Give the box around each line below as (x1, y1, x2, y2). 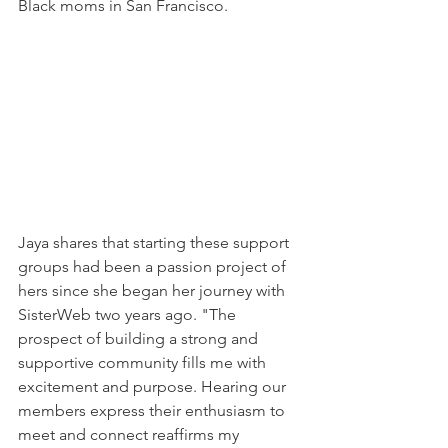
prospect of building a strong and (18, 329, 262, 348)
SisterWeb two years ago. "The (18, 305, 240, 324)
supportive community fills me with (18, 353, 270, 372)
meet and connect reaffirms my (18, 425, 243, 444)
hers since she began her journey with (18, 281, 289, 300)
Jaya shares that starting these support (18, 233, 293, 252)
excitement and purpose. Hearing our (18, 377, 290, 396)
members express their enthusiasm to (18, 401, 289, 420)
